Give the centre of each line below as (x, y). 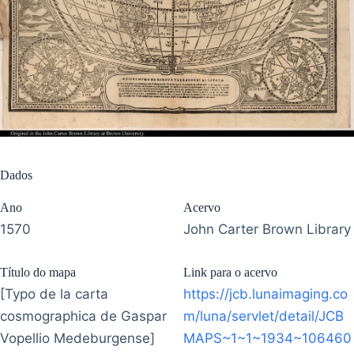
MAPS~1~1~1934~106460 (267, 338)
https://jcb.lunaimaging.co (265, 294)
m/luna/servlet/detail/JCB (264, 316)
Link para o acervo (230, 272)
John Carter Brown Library (267, 229)
